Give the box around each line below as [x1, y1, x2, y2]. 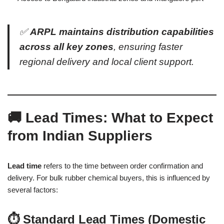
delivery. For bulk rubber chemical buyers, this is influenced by [7, 173, 210, 182]
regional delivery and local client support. [19, 56, 194, 67]
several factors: [7, 185, 58, 194]
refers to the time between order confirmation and [41, 161, 203, 170]
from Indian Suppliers [7, 127, 152, 143]
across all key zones [19, 41, 113, 52]
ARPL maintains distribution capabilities [30, 26, 214, 37]
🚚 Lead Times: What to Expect [7, 109, 213, 125]
